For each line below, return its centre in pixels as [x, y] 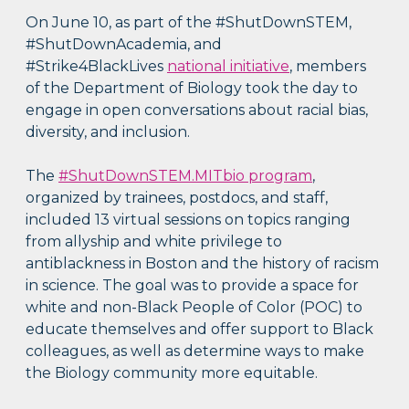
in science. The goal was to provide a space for [193, 286]
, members [328, 67]
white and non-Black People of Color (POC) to [194, 308]
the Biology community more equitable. [172, 373]
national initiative [229, 67]
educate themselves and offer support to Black [200, 330]
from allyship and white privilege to [154, 242]
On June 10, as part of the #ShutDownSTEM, [189, 23]
